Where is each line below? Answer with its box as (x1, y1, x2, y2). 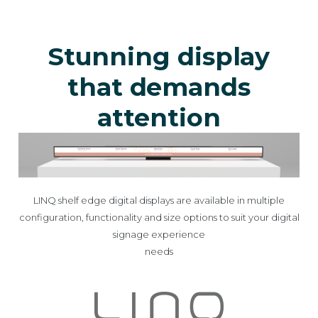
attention (97, 102, 221, 133)
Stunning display (48, 41, 270, 72)
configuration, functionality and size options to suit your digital (18, 212, 300, 224)
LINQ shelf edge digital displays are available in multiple (33, 194, 285, 207)
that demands (67, 72, 251, 103)
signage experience (113, 229, 205, 241)
